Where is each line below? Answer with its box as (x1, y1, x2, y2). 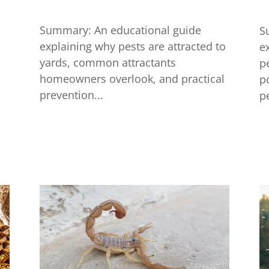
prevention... (39, 88, 103, 103)
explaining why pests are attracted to (39, 39, 226, 54)
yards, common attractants (39, 55, 176, 70)
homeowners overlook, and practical (39, 71, 225, 86)
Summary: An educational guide (39, 23, 201, 38)
